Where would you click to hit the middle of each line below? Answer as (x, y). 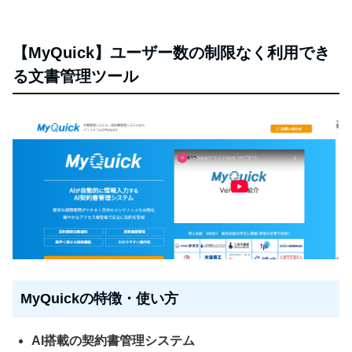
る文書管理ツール (75, 77)
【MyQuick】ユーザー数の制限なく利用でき (171, 53)
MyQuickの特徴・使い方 (99, 298)
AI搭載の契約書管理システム (113, 340)
